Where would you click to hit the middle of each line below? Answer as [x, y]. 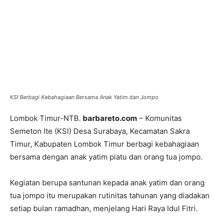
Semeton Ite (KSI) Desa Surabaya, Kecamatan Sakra [100, 131]
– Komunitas [160, 118]
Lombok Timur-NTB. [46, 118]
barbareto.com [110, 118]
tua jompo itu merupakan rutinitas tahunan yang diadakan [110, 196]
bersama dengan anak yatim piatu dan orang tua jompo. [106, 157]
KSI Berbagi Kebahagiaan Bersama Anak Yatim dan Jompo [84, 97]
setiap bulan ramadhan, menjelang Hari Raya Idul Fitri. [104, 209]
